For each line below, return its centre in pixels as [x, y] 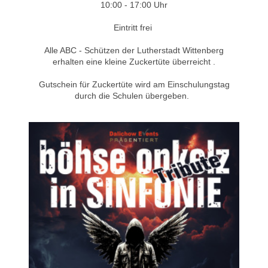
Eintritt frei [134, 27]
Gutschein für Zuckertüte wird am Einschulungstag [134, 84]
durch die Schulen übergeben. [134, 95]
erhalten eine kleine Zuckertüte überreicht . [134, 61]
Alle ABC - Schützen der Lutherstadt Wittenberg [134, 50]
